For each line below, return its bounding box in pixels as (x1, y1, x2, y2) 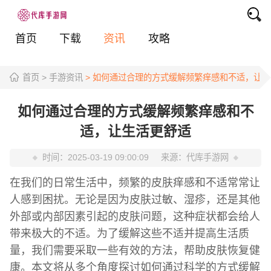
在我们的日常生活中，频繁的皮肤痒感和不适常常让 (9, 176, 260, 189)
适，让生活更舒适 (80, 123, 191, 139)
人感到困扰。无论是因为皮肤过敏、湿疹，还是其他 (9, 193, 260, 206)
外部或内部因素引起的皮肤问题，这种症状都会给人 (9, 210, 260, 223)
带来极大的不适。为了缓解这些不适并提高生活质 (9, 227, 249, 240)
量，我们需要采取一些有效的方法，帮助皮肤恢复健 (9, 244, 260, 256)
